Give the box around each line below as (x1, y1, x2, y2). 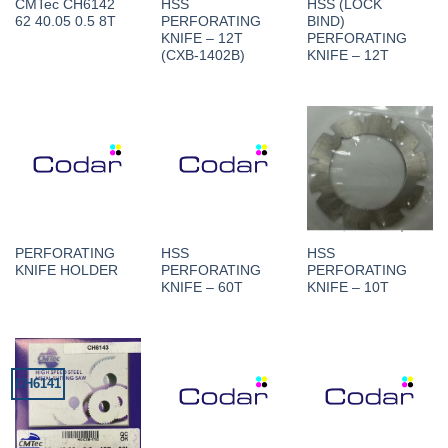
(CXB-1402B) (160, 48, 245, 64)
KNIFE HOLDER (14, 262, 118, 278)
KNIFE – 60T (160, 279, 243, 295)
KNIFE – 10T (306, 279, 389, 295)
